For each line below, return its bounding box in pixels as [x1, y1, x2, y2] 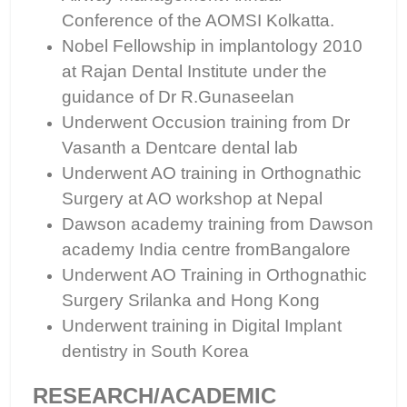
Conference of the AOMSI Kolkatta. [62, 11, 334, 30]
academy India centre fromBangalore [62, 240, 351, 259]
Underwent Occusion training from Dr [62, 113, 350, 132]
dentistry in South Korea [62, 342, 249, 361]
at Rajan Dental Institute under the [62, 62, 327, 81]
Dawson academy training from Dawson [62, 214, 373, 233]
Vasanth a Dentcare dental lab [62, 138, 298, 157]
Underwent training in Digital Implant [62, 316, 342, 335]
